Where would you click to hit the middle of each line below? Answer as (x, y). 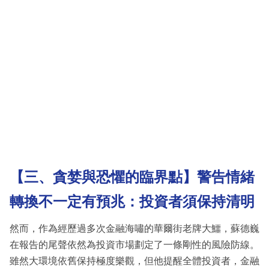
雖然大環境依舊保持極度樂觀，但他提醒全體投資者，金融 (134, 261)
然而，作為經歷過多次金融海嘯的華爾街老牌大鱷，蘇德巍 (134, 228)
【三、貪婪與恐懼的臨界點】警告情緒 (132, 177)
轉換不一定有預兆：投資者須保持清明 (132, 202)
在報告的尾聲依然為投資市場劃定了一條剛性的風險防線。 (134, 244)
